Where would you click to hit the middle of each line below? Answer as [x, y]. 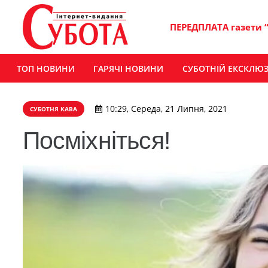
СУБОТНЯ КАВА [53, 109]
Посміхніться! [96, 141]
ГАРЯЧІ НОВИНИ [129, 68]
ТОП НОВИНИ [45, 68]
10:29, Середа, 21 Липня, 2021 [166, 109]
